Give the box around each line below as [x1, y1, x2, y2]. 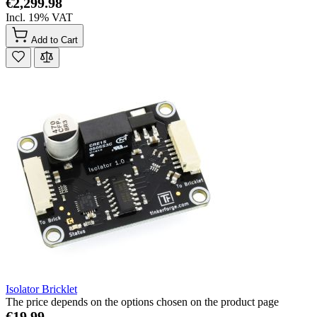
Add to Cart [31, 34, 78, 45]
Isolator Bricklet [6, 282, 77, 295]
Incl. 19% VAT [6, 11, 73, 23]
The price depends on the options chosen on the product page [6, 295, 279, 308]
